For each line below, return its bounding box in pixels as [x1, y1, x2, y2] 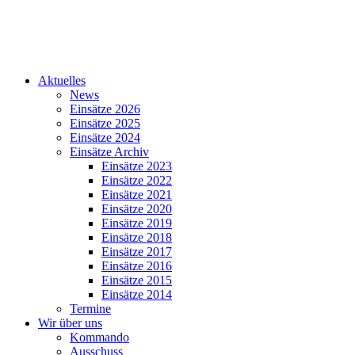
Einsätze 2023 [101, 159, 172, 173]
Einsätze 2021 [101, 188, 172, 201]
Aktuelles [38, 74, 86, 87]
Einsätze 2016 [101, 259, 172, 273]
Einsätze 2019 [101, 216, 172, 230]
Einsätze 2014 [101, 288, 172, 301]
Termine [70, 302, 111, 315]
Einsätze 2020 [101, 202, 172, 216]
